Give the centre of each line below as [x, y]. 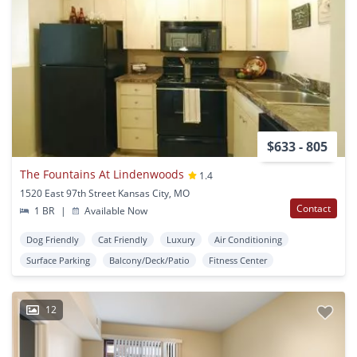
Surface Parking [58, 261]
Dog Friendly [53, 240]
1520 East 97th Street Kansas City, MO [105, 194]
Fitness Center [238, 261]
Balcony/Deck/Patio [149, 261]
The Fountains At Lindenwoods [102, 174]
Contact [314, 209]
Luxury [181, 240]
